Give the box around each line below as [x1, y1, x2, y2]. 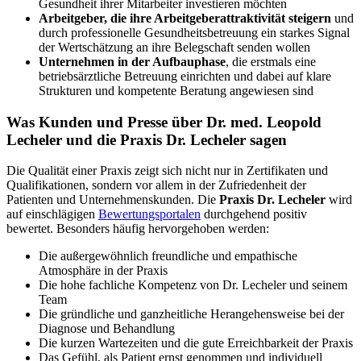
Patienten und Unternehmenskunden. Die [6, 193, 219, 207]
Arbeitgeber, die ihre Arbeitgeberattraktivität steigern [39, 10, 331, 25]
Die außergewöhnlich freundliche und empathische [39, 249, 297, 263]
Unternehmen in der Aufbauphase [39, 54, 226, 68]
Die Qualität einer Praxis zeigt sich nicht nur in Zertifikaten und [6, 164, 328, 178]
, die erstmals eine [226, 54, 316, 68]
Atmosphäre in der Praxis [39, 263, 168, 278]
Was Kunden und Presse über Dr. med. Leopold [6, 113, 322, 131]
